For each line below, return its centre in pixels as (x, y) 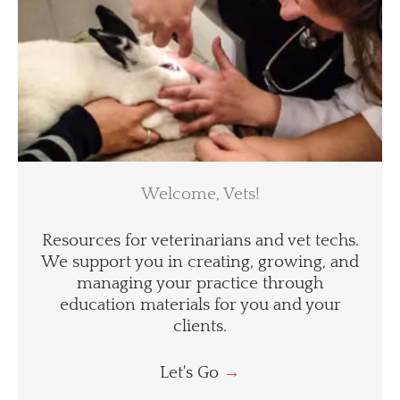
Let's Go (192, 372)
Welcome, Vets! (200, 195)
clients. (200, 326)
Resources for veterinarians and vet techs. (200, 240)
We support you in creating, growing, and (200, 262)
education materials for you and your (200, 304)
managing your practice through (200, 283)
